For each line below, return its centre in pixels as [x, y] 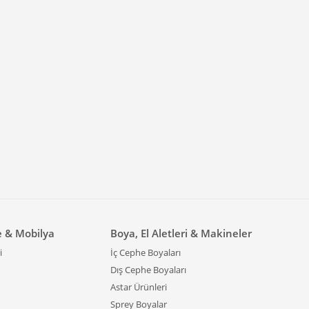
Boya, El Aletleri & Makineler [181, 233]
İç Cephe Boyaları [146, 252]
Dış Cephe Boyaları [148, 270]
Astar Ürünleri [139, 287]
